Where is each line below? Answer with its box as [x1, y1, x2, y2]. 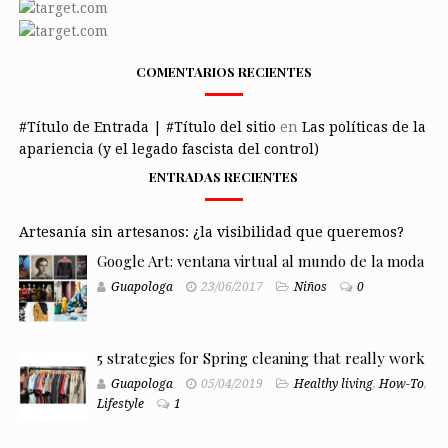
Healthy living [293, 377, 373, 392]
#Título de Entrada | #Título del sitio [18, 119, 276, 136]
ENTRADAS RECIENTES [149, 168, 299, 186]
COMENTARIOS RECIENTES [135, 63, 312, 81]
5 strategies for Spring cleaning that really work [96, 348, 425, 369]
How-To [378, 377, 424, 392]
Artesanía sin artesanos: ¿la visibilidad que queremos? [18, 224, 404, 241]
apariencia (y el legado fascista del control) [18, 141, 319, 158]
